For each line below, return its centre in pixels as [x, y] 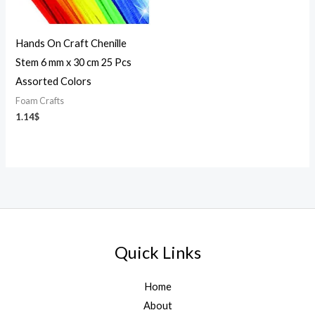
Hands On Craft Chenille [71, 43]
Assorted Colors [54, 81]
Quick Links [157, 253]
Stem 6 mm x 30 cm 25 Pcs [74, 62]
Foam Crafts [40, 101]
